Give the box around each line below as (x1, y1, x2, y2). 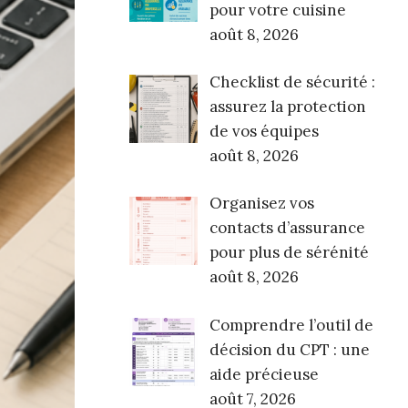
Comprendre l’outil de (209, 314, 373, 335)
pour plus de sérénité (209, 242, 369, 263)
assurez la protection (209, 97, 366, 117)
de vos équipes (209, 121, 319, 142)
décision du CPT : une (209, 339, 370, 360)
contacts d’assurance (209, 218, 365, 239)
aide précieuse (209, 363, 319, 384)
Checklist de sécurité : (209, 72, 375, 93)
